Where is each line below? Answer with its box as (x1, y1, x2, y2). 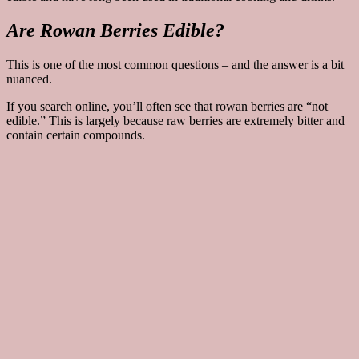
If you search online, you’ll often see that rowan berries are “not (6, 99, 328, 113)
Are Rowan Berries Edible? (6, 20, 224, 42)
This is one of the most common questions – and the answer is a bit (6, 57, 344, 71)
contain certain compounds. (6, 127, 145, 142)
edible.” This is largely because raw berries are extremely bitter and (6, 113, 345, 127)
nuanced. (6, 71, 52, 86)
